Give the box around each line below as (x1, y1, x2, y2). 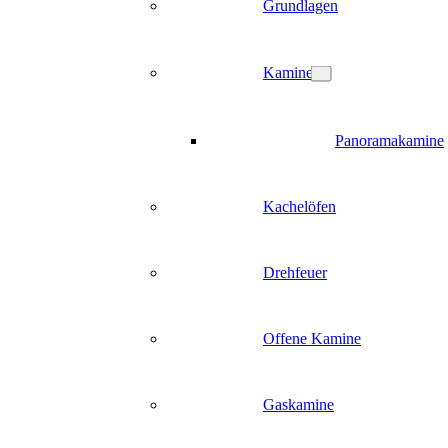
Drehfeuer (263, 264, 327, 281)
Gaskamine (263, 396, 334, 413)
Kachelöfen (263, 198, 336, 215)
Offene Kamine (263, 330, 361, 347)
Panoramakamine (335, 132, 444, 149)
